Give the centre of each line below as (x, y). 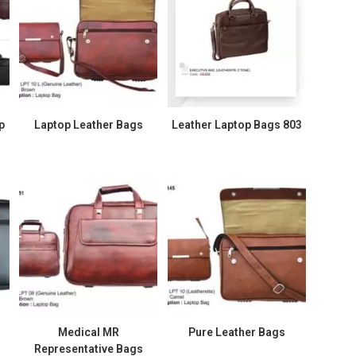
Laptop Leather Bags (88, 124)
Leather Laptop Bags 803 (236, 124)
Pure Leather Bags (236, 333)
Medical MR (88, 333)
